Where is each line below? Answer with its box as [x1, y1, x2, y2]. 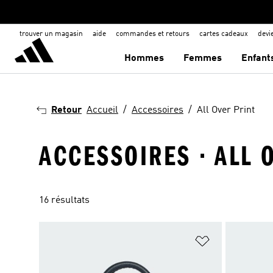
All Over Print [197, 105, 255, 115]
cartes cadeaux [199, 30, 248, 38]
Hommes [124, 54, 165, 63]
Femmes [183, 54, 222, 63]
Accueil [87, 105, 118, 115]
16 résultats [39, 196, 90, 205]
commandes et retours [116, 30, 190, 38]
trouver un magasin [19, 30, 83, 38]
